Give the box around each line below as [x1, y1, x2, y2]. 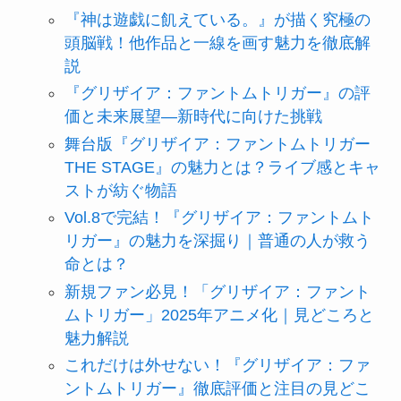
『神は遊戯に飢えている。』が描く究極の [64, 10, 371, 29]
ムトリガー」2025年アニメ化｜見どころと [64, 305, 374, 324]
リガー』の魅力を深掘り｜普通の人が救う [64, 232, 371, 251]
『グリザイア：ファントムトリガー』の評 [64, 84, 371, 103]
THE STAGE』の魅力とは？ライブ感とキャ [64, 158, 380, 176]
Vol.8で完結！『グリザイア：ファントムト [64, 209, 374, 227]
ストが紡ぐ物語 [64, 181, 177, 200]
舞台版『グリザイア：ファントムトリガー [64, 134, 371, 153]
